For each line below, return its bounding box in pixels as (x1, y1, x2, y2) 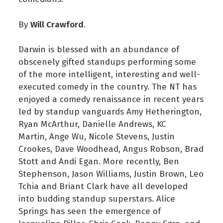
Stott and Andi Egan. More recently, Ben (18, 155, 179, 168)
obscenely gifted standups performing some (18, 55, 196, 68)
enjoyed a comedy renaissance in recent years (18, 93, 204, 106)
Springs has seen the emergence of (18, 205, 161, 218)
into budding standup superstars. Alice (18, 192, 175, 205)
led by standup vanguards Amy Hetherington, (18, 105, 202, 118)
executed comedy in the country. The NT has (18, 80, 197, 93)
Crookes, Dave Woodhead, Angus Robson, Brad (18, 142, 204, 155)
